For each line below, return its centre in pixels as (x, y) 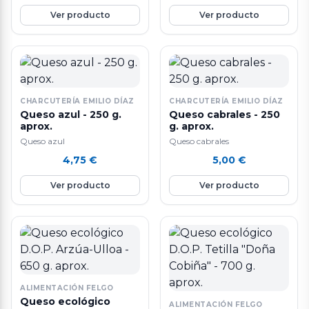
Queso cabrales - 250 (225, 114)
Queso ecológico (65, 301)
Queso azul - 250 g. (71, 114)
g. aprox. (191, 126)
